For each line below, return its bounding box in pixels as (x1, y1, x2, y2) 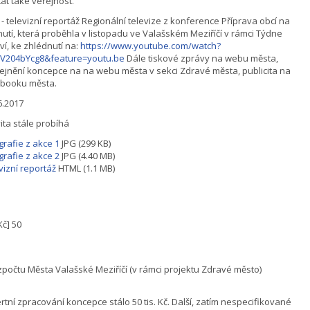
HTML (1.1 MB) (56, 161, 116, 174)
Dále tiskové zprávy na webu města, (125, 51, 279, 64)
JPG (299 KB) (60, 136, 111, 149)
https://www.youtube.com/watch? (80, 39, 221, 52)
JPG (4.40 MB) (60, 149, 116, 162)
